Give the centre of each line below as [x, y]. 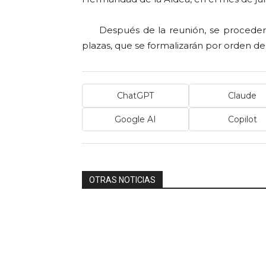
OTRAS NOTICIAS [122, 180]
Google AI [135, 119]
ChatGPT [135, 95]
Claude [242, 95]
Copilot [242, 119]
